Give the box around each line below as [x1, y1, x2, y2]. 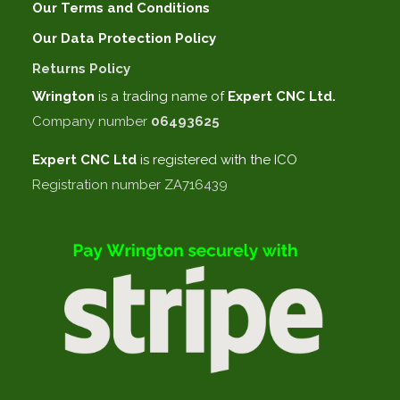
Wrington [32, 88, 99, 105]
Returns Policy [32, 61, 131, 78]
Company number [32, 113, 152, 130]
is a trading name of [98, 88, 225, 105]
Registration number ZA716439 [32, 177, 229, 194]
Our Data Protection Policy [32, 30, 217, 47]
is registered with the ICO [137, 152, 298, 169]
